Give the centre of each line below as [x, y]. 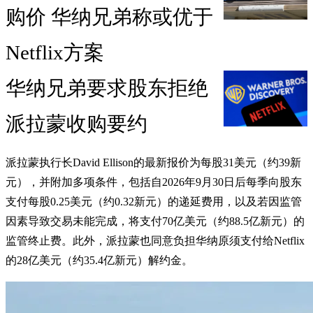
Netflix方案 [55, 53]
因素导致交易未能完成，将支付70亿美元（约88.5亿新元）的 [155, 221]
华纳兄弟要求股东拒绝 [107, 88]
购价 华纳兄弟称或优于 [109, 17]
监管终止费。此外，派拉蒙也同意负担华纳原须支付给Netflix [155, 241]
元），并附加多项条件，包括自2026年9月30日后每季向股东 [154, 182]
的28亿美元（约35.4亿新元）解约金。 [99, 261]
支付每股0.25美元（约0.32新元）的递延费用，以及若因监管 [154, 202]
